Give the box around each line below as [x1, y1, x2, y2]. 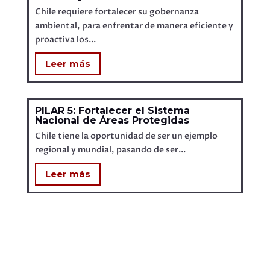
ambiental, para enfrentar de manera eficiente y [34, 19, 233, 31]
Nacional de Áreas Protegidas [34, 114, 189, 126]
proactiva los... [34, 33, 96, 45]
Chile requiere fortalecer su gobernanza [34, 5, 199, 17]
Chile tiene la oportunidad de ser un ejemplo [34, 130, 218, 142]
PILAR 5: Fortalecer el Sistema [34, 104, 190, 116]
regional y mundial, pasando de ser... [34, 143, 186, 155]
